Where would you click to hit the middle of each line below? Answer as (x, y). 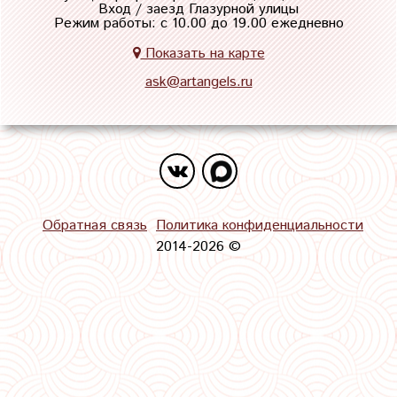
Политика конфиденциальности (260, 226)
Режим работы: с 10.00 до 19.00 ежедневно (198, 23)
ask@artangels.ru (198, 82)
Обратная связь (95, 226)
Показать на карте (202, 53)
